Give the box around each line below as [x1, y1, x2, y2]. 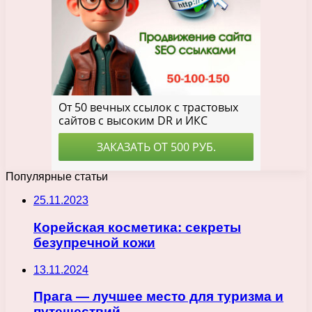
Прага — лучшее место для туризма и [33, 289, 283, 304]
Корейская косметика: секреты [33, 219, 241, 235]
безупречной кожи [33, 235, 155, 250]
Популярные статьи [6, 171, 108, 183]
